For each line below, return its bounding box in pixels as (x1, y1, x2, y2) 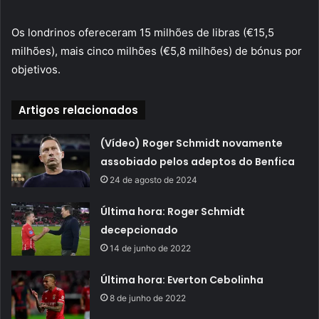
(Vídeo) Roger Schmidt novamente (100, 136, 283, 151)
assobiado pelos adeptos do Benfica (100, 155, 296, 169)
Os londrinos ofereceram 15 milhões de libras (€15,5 (11, 26, 274, 40)
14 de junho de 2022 (110, 243, 192, 254)
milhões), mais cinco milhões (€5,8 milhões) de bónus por (11, 44, 302, 58)
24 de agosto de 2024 (110, 174, 198, 186)
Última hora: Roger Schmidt (100, 204, 246, 219)
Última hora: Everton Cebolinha (100, 273, 264, 288)
